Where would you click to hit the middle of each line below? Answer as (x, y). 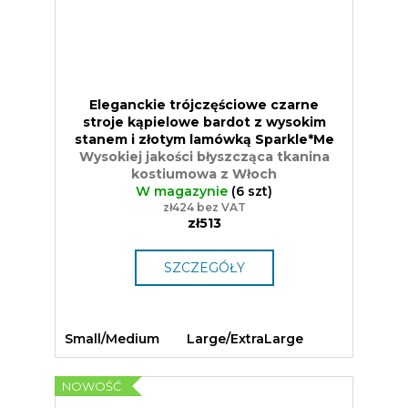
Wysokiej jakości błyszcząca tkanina (204, 156)
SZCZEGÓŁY (204, 267)
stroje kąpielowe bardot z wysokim (204, 122)
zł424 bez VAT (204, 207)
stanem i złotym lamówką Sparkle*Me (204, 139)
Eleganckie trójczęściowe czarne (204, 104)
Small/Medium (112, 338)
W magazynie (184, 191)
